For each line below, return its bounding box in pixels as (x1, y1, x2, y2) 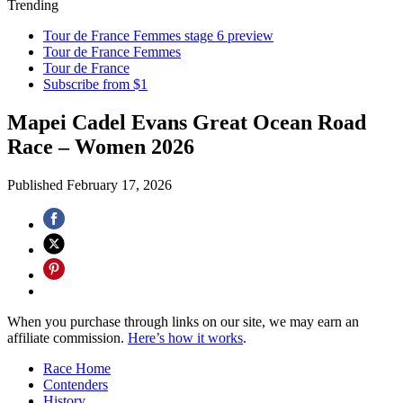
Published (7, 176, 67, 193)
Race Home (43, 360, 111, 376)
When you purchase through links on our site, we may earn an (7, 313, 359, 329)
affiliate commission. (7, 329, 128, 345)
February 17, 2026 (67, 176, 172, 193)
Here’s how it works (128, 329, 243, 345)
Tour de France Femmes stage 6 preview (43, 28, 273, 43)
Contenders (43, 376, 108, 392)
